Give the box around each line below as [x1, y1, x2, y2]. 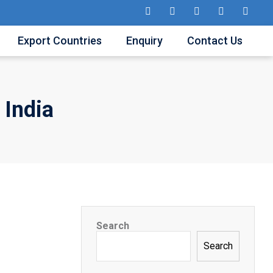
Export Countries [18, 34, 102, 47]
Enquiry [126, 34, 163, 47]
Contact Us [187, 34, 243, 47]
